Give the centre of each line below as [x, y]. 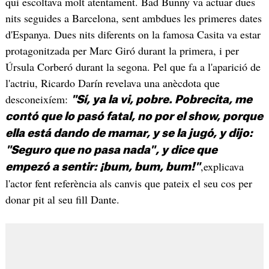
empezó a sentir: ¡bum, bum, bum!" [103, 167]
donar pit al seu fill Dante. [64, 199]
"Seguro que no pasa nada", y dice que [111, 150]
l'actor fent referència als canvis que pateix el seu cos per [128, 183]
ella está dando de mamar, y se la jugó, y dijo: [129, 133]
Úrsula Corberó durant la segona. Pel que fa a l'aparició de [133, 66]
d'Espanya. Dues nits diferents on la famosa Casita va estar [133, 34]
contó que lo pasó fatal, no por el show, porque [134, 116]
